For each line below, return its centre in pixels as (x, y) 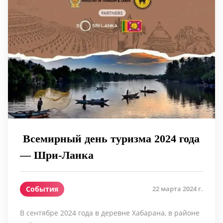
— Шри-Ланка (57, 155)
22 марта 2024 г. (178, 189)
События (42, 189)
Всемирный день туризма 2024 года (110, 138)
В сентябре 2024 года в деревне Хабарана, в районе (110, 213)
